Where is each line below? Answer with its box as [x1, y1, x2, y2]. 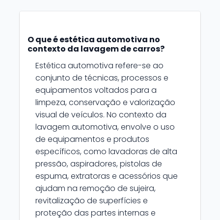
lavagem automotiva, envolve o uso [35, 121, 175, 133]
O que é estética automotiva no [27, 34, 160, 45]
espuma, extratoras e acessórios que [35, 170, 178, 182]
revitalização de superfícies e [35, 195, 148, 206]
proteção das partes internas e [35, 207, 156, 219]
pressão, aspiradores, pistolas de [35, 158, 162, 169]
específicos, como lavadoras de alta [35, 146, 177, 157]
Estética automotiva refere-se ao [35, 60, 164, 71]
